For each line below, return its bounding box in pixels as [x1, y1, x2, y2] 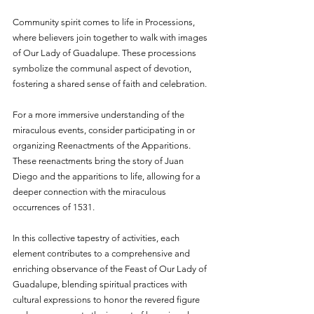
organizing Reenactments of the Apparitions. [13, 139, 193, 151]
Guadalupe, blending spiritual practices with [13, 278, 189, 289]
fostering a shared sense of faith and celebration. [13, 78, 207, 89]
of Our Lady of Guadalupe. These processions [13, 47, 198, 58]
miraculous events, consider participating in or [13, 124, 197, 135]
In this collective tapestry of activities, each [13, 232, 182, 243]
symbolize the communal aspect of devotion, [13, 62, 193, 74]
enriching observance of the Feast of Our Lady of [13, 263, 209, 274]
